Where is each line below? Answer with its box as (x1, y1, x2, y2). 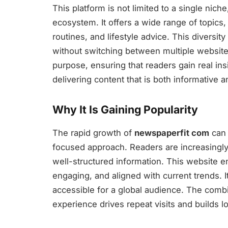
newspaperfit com (134, 128, 209, 138)
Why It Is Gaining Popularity (52, 103, 198, 117)
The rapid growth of (52, 128, 134, 138)
